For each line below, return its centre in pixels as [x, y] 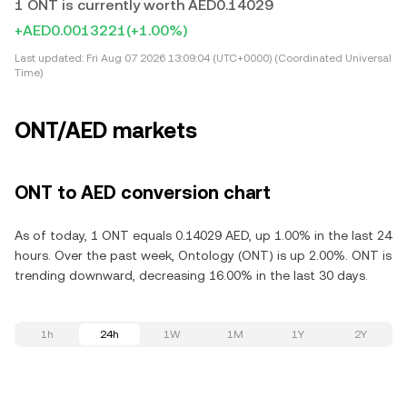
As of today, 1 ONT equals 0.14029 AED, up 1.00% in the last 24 [203, 235]
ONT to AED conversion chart [143, 193]
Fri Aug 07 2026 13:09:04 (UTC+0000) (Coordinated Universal [238, 58]
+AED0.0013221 [70, 30]
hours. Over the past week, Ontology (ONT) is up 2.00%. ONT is [203, 255]
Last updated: [49, 58]
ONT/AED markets [106, 131]
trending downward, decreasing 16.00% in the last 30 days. [191, 275]
